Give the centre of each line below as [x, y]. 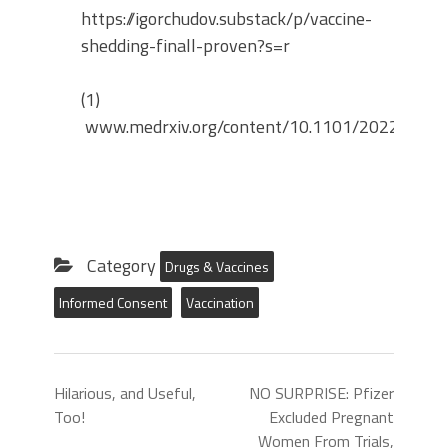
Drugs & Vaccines [217, 266]
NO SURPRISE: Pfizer [321, 393]
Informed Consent [113, 302]
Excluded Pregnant [331, 417]
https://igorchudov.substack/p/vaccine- [226, 18]
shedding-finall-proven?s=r [185, 45]
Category [121, 265]
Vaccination [220, 302]
